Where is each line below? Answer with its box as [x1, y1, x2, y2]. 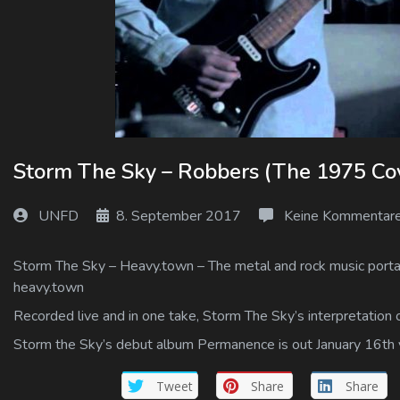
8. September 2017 [116, 206, 241, 227]
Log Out [32, 51, 82, 69]
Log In [32, 8, 71, 26]
